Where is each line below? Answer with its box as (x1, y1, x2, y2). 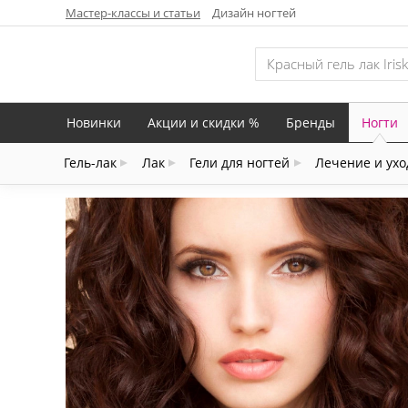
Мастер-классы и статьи (66, 4, 200, 21)
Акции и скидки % (148, 113, 260, 131)
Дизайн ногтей (212, 4, 296, 21)
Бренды (286, 113, 335, 131)
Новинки (66, 113, 121, 131)
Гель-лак (64, 154, 117, 172)
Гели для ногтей (189, 154, 291, 172)
